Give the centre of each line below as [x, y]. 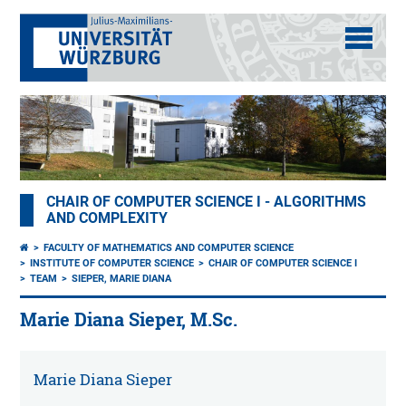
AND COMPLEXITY [107, 219]
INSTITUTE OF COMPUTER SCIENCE [112, 264]
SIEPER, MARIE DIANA [122, 279]
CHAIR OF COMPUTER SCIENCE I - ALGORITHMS [207, 203]
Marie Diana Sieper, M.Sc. [129, 320]
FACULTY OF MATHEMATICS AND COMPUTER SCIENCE [169, 248]
